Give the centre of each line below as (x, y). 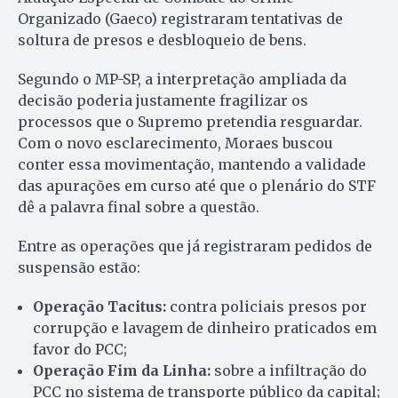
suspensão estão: (79, 267)
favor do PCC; (80, 349)
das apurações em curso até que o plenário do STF (197, 185)
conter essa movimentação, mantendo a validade (192, 164)
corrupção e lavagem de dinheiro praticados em (205, 327)
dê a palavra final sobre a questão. (139, 207)
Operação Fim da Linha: (122, 370)
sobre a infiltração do (289, 370)
